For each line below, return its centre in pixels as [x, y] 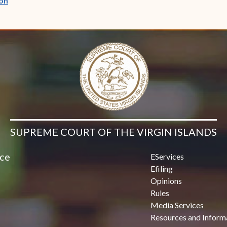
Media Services [177, 205]
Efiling [162, 169]
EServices [167, 157]
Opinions [166, 181]
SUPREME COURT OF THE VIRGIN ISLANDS [113, 132]
